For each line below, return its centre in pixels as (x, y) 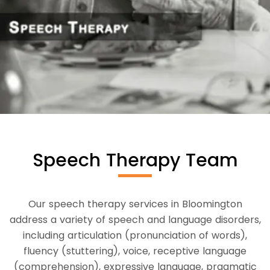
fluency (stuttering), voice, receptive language (135, 251)
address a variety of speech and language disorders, (135, 219)
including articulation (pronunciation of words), (135, 235)
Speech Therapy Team (135, 160)
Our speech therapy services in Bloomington (135, 204)
